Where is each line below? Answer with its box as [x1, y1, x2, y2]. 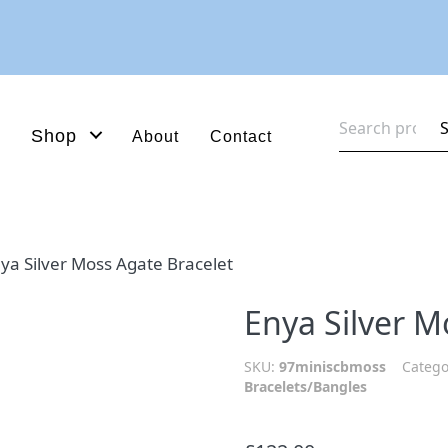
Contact [210, 127, 273, 145]
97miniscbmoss [279, 357, 386, 376]
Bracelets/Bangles [244, 377, 367, 396]
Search [338, 104, 396, 127]
